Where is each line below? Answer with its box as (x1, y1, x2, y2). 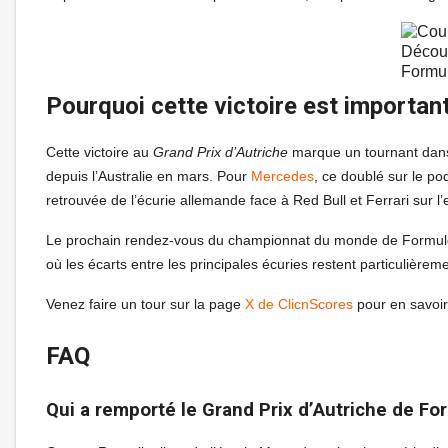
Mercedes (251, 167, 314, 184)
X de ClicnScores (245, 295, 353, 312)
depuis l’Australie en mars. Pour (46, 167, 251, 184)
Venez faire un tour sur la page (46, 295, 245, 312)
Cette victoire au (46, 143, 153, 160)
